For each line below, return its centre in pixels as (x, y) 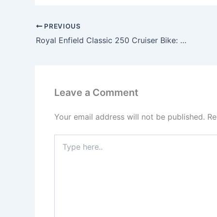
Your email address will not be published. (130, 116)
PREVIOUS (62, 26)
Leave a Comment (96, 92)
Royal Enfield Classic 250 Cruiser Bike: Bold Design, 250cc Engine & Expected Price (183, 40)
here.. (63, 148)
